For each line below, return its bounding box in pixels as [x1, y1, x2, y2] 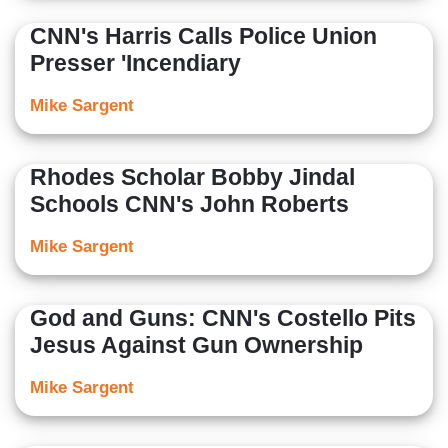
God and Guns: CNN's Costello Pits [30, 305, 416, 332]
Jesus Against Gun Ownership [30, 332, 363, 359]
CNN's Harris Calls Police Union [30, 23, 377, 50]
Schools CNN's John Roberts [30, 191, 349, 218]
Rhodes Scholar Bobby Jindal [30, 164, 355, 191]
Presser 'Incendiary [30, 50, 241, 77]
